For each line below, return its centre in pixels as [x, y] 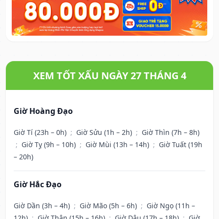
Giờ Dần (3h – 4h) [43, 206]
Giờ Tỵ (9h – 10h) [50, 145]
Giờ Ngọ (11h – [171, 206]
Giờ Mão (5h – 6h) [109, 206]
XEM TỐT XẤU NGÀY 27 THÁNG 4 [109, 76]
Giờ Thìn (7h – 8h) [171, 132]
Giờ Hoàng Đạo [43, 111]
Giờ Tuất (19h [181, 145]
